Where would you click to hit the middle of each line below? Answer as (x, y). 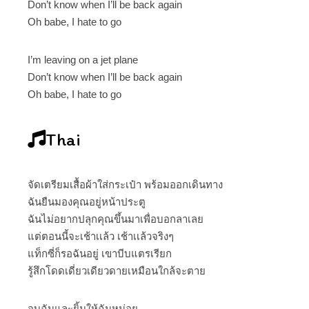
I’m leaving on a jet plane (83, 59)
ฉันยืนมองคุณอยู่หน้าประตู (87, 201)
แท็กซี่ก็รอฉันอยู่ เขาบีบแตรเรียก (100, 253)
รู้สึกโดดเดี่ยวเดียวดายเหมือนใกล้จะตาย (117, 270)
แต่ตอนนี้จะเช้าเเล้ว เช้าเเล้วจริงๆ (101, 236)
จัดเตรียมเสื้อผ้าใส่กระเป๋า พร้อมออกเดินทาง (125, 184)
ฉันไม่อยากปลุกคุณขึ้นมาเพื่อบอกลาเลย (116, 219)
